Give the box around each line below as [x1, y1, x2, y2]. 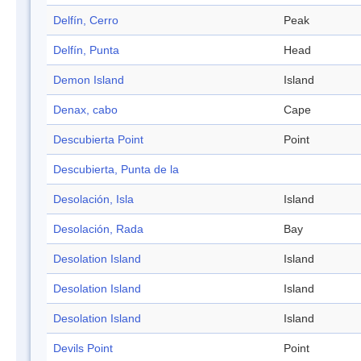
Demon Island [53, 73, 124, 87]
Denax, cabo [53, 103, 118, 117]
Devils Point [53, 342, 113, 355]
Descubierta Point [53, 133, 143, 147]
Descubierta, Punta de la [53, 163, 179, 176]
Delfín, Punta [53, 44, 119, 57]
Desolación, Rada [53, 222, 143, 236]
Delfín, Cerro [53, 14, 118, 27]
